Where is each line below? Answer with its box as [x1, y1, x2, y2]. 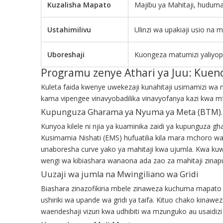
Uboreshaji [47, 49, 85, 59]
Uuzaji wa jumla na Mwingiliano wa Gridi [41, 168, 199, 180]
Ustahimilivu [47, 24, 91, 34]
